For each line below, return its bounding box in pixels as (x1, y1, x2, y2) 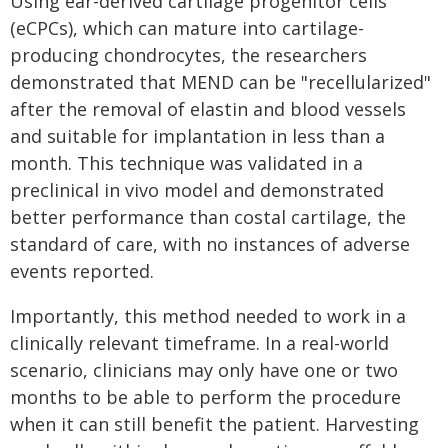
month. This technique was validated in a (10, 151, 363, 175)
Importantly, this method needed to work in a (10, 304, 406, 328)
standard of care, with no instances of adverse (10, 232, 410, 256)
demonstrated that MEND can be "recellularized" (10, 70, 431, 94)
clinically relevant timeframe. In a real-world (10, 331, 389, 355)
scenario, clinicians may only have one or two (10, 358, 398, 382)
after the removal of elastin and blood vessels (10, 97, 406, 121)
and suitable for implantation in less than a (10, 124, 385, 148)
